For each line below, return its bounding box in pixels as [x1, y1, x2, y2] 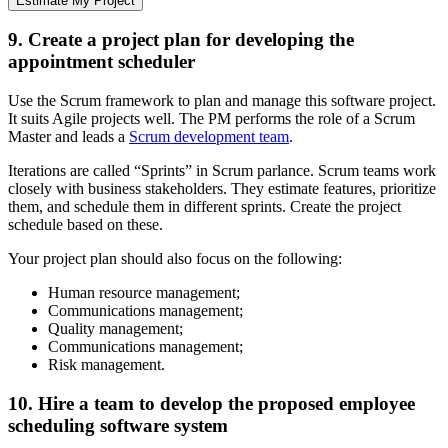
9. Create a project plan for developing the [8, 29, 354, 51]
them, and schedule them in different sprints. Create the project [8, 198, 401, 216]
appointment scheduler [8, 51, 195, 73]
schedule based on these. [8, 216, 163, 234]
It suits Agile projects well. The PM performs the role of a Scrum [8, 110, 415, 128]
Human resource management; [48, 284, 240, 302]
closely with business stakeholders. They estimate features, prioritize [8, 180, 436, 198]
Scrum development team [129, 128, 289, 146]
